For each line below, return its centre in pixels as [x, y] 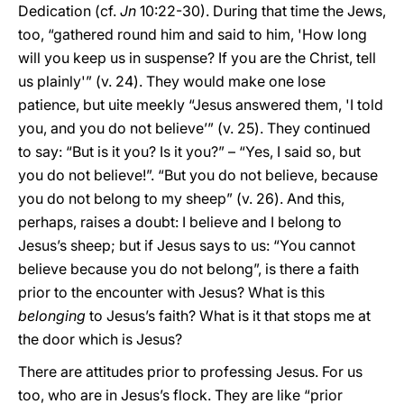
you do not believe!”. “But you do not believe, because [198, 175]
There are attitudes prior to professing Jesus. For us [190, 372]
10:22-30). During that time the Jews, [261, 11]
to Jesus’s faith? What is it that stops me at [228, 316]
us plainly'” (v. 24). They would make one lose [172, 81]
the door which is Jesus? [100, 339]
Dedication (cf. [69, 11]
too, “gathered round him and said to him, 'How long [193, 34]
